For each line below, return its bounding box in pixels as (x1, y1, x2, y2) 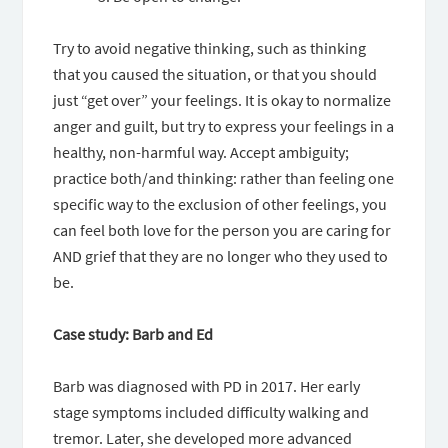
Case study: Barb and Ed (53, 324, 214, 344)
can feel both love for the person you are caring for (53, 220, 392, 240)
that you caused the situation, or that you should (53, 64, 378, 84)
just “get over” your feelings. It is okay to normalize (53, 90, 392, 110)
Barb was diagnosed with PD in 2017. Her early (53, 376, 361, 396)
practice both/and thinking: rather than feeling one (53, 168, 395, 188)
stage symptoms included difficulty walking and (53, 402, 370, 422)
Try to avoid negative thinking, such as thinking (53, 38, 367, 58)
